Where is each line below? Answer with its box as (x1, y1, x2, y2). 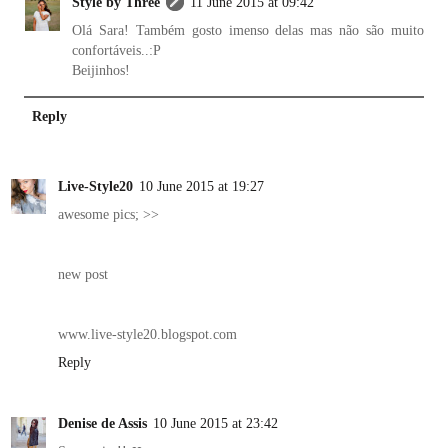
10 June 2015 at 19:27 (139, 177, 264, 194)
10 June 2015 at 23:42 (153, 415, 278, 432)
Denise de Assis (58, 415, 147, 432)
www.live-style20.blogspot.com (58, 325, 237, 342)
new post (58, 265, 108, 282)
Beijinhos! (72, 62, 131, 79)
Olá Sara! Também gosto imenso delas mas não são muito (72, 22, 424, 39)
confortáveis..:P (72, 42, 162, 59)
